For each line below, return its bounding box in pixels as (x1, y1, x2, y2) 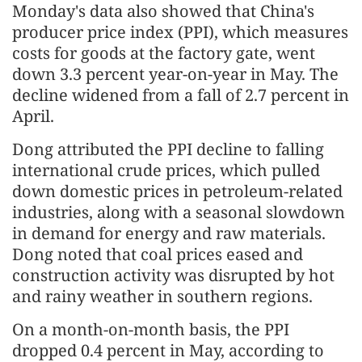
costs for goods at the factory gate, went (12, 42, 315, 65)
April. (12, 105, 54, 128)
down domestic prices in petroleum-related (12, 180, 343, 203)
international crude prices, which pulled (12, 159, 320, 182)
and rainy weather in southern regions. (12, 285, 313, 308)
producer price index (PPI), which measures (12, 21, 348, 44)
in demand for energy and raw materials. (12, 222, 326, 245)
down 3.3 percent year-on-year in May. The (12, 63, 339, 86)
